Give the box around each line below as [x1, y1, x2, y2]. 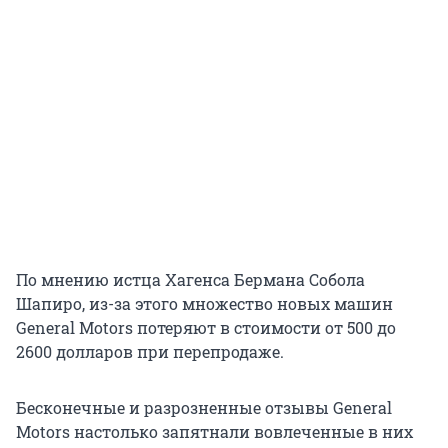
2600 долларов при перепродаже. [16, 341, 284, 363]
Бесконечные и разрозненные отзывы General [16, 397, 392, 419]
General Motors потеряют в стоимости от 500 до [16, 317, 396, 339]
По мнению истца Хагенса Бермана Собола [16, 269, 365, 291]
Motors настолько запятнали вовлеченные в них [16, 421, 413, 443]
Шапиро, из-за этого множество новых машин [16, 293, 393, 315]
